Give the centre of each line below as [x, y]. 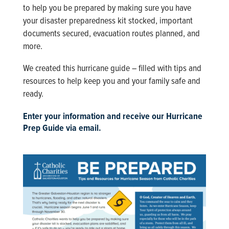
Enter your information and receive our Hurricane [112, 116]
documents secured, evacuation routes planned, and [111, 33]
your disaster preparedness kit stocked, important [108, 20]
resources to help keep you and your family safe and [111, 81]
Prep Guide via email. [62, 128]
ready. [33, 93]
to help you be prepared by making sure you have [107, 7]
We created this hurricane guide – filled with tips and [112, 68]
